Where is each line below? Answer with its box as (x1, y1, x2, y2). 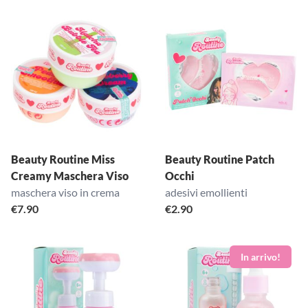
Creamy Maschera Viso (11, 169, 129, 182)
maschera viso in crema (11, 186, 120, 199)
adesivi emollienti (165, 186, 247, 199)
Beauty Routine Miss (11, 153, 115, 166)
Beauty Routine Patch (165, 153, 274, 166)
